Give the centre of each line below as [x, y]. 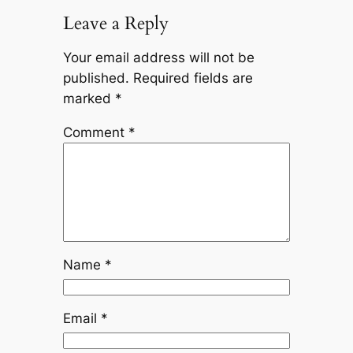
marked [89, 98]
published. [96, 78]
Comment [95, 132]
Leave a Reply [115, 23]
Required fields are [193, 78]
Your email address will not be [158, 57]
